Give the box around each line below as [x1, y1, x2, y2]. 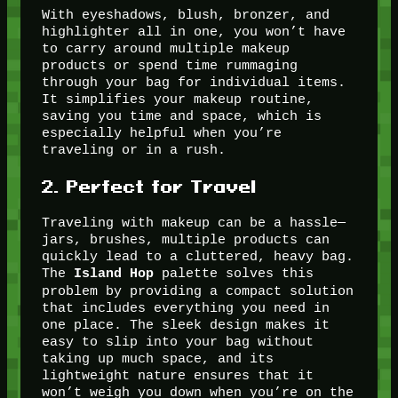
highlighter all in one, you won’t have [41, 24, 346, 40]
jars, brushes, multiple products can [41, 232, 330, 248]
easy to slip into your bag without [41, 334, 314, 350]
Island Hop [73, 267, 154, 283]
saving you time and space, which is [41, 108, 322, 124]
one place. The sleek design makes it [41, 317, 330, 333]
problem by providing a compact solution [41, 283, 354, 299]
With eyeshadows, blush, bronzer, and [41, 7, 330, 23]
